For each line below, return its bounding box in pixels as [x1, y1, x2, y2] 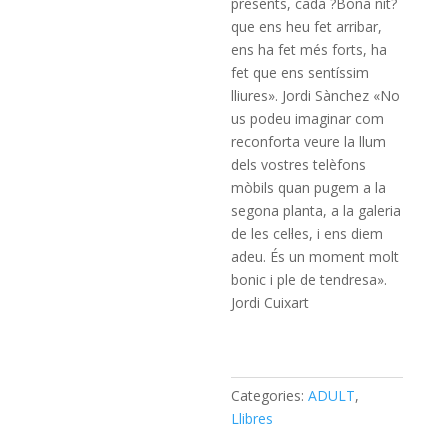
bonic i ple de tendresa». [231, 270, 388, 289]
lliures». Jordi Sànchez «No [231, 86, 401, 105]
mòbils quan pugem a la [231, 178, 387, 197]
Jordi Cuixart [231, 293, 310, 312]
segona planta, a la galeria [231, 201, 402, 220]
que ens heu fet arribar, [231, 17, 383, 36]
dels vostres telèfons [231, 155, 367, 174]
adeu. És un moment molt [231, 247, 400, 266]
